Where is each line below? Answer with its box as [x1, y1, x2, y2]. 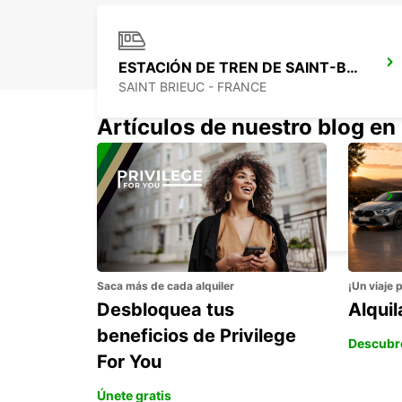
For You [97, 351, 162, 373]
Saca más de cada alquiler [97, 279, 234, 293]
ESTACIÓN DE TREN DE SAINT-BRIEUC [346, 58, 358, 77]
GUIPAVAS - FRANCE [118, 213, 240, 229]
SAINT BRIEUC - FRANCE [118, 79, 267, 95]
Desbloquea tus [97, 299, 234, 321]
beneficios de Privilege [97, 325, 296, 347]
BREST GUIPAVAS [118, 192, 241, 211]
